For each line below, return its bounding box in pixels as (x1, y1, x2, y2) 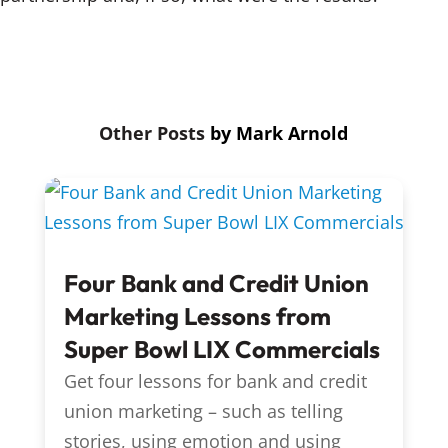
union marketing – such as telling (63, 399, 343, 424)
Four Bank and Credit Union (63, 268, 369, 299)
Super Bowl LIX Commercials (63, 334, 380, 365)
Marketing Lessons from (63, 301, 331, 332)
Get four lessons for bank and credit (63, 369, 367, 394)
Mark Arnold (236, 121, 349, 146)
